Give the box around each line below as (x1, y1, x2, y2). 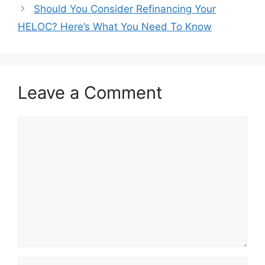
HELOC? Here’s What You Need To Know (18, 20, 212, 33)
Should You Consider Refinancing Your (34, 2, 216, 15)
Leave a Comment (18, 82, 163, 103)
